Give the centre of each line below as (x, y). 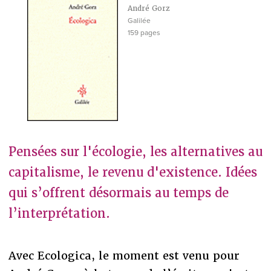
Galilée (139, 21)
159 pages (144, 33)
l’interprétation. (59, 213)
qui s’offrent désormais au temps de (118, 193)
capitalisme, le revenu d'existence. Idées (132, 172)
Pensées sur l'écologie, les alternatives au (135, 152)
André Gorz (149, 8)
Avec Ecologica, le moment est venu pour (124, 255)
